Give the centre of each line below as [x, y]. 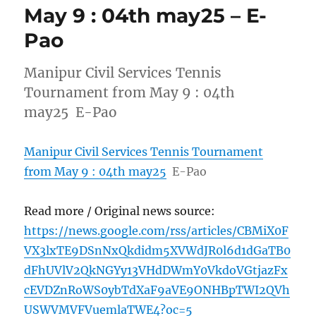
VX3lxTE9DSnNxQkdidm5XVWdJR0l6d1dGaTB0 [158, 251]
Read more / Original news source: [120, 211]
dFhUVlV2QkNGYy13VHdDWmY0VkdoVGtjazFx [156, 271]
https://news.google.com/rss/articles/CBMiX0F [157, 231]
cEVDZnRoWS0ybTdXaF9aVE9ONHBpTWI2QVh [157, 290]
